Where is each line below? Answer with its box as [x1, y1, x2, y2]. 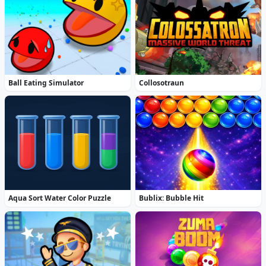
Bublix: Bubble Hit [139, 193, 204, 204]
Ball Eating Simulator [8, 77, 84, 88]
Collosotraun [139, 77, 185, 88]
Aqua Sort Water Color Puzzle [8, 193, 112, 204]
